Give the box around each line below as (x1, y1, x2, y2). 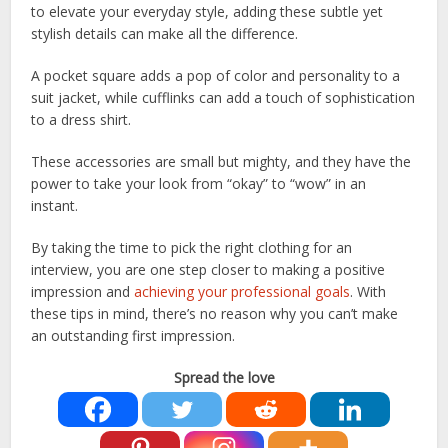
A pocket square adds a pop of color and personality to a (31, 66, 401, 85)
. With (350, 282, 387, 301)
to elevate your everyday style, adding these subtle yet (31, 2, 384, 21)
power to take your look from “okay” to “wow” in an (31, 174, 367, 193)
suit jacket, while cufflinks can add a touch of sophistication (31, 88, 416, 107)
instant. (31, 196, 83, 215)
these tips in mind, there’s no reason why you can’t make (31, 304, 399, 323)
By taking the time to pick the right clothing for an (31, 238, 353, 257)
